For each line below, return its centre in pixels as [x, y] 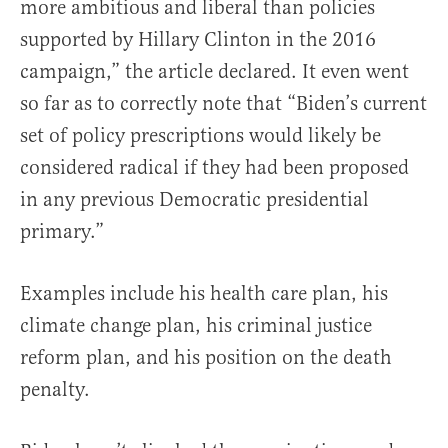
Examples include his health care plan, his [204, 294]
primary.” [62, 232]
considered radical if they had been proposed [214, 168]
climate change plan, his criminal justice [196, 326]
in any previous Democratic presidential [194, 200]
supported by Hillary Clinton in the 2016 [198, 40]
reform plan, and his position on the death [206, 358]
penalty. [55, 390]
